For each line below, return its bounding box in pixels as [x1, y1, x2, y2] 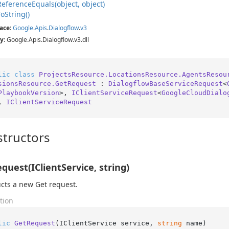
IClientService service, [59, 219, 157, 227]
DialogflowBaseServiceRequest [108, 79, 223, 87]
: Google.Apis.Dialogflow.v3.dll [4, 35, 89, 44]
